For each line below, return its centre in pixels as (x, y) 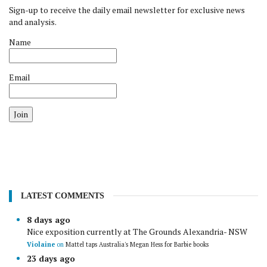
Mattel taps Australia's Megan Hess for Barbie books (137, 244)
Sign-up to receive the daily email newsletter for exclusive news (127, 10)
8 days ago (49, 220)
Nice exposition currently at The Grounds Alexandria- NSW (137, 232)
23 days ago (51, 258)
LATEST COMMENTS (63, 196)
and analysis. (33, 22)
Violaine (42, 244)
